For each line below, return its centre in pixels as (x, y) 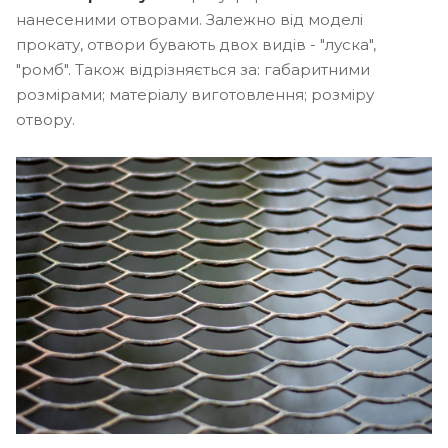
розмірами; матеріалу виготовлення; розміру (195, 94)
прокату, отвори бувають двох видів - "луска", (196, 44)
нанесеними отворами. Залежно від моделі (189, 19)
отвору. (45, 119)
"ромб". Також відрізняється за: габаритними (193, 69)
